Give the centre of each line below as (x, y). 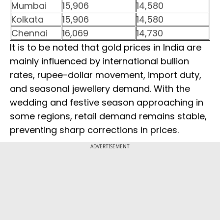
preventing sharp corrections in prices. (94, 130)
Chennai (29, 33)
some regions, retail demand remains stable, (108, 116)
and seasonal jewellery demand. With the (100, 89)
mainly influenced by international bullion (99, 61)
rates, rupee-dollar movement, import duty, (106, 75)
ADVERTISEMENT (110, 147)
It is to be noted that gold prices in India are (106, 48)
